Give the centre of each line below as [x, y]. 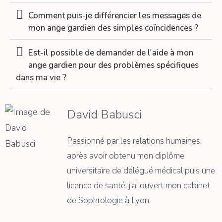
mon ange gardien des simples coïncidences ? [113, 28]
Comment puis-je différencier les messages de [115, 16]
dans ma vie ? [41, 78]
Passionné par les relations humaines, [134, 141]
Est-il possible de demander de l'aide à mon [111, 53]
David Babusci [104, 115]
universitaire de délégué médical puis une [141, 171]
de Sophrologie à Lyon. [109, 201]
